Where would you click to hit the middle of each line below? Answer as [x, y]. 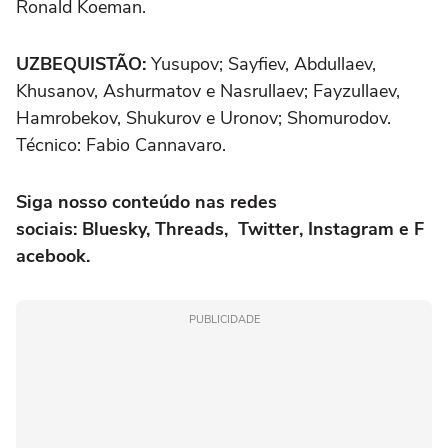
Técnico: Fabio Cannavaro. [121, 144]
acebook [51, 255]
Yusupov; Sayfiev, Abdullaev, [261, 63]
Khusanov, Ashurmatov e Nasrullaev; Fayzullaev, [208, 90]
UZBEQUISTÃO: [81, 63]
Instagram [351, 228]
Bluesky [114, 228]
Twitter [268, 228]
